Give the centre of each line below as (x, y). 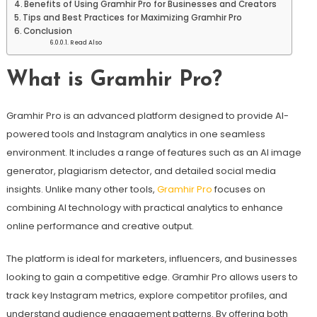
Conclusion (48, 31)
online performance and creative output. (100, 226)
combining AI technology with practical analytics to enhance (144, 207)
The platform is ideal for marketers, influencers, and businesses (151, 258)
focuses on (238, 189)
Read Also (86, 42)
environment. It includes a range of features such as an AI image (154, 152)
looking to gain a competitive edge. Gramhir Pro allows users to (152, 277)
